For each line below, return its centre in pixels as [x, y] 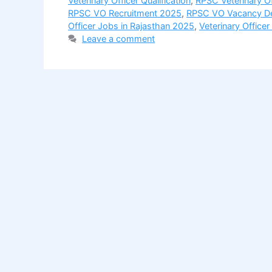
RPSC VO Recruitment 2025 [125, 13]
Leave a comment [119, 39]
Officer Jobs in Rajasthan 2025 [131, 26]
